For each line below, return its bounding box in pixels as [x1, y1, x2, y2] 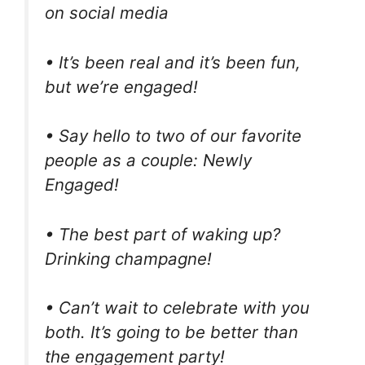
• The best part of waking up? [45, 223, 280, 244]
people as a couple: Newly [45, 150, 252, 171]
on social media [45, 2, 169, 24]
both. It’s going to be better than [45, 322, 298, 343]
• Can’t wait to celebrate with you [45, 297, 310, 319]
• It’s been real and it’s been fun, [45, 51, 301, 73]
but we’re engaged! [45, 76, 198, 97]
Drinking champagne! [45, 248, 212, 269]
